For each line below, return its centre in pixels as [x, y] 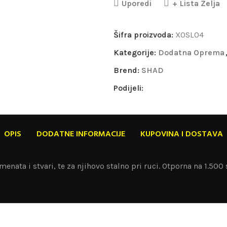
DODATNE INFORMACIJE [81, 134]
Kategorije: [135, 52]
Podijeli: [128, 88]
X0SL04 [190, 35]
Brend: [127, 70]
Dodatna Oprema [191, 52]
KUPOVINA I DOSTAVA [182, 134]
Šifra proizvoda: [144, 35]
